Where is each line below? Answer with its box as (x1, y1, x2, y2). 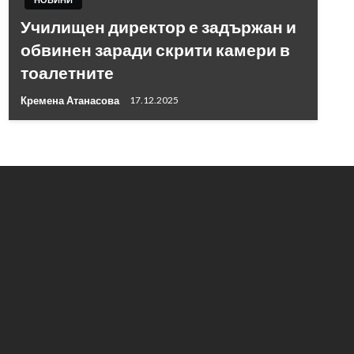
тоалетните (20, 62, 114, 82)
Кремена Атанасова (20, 93, 122, 107)
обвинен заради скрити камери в (20, 39, 290, 59)
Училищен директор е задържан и (20, 16, 296, 36)
